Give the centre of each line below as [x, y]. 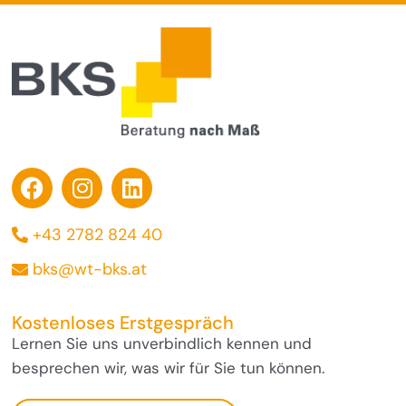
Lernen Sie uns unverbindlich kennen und [162, 343]
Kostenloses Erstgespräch [123, 322]
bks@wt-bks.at [90, 269]
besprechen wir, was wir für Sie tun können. [169, 367]
